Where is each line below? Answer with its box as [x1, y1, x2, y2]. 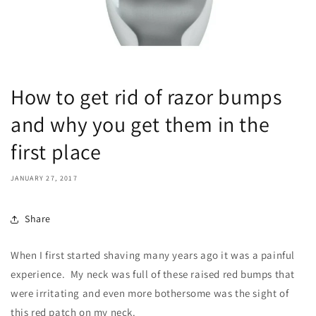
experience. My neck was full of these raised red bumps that [11, 267, 296, 281]
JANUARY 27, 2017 [11, 173, 78, 183]
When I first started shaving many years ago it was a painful [11, 248, 296, 262]
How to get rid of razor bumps [11, 82, 282, 111]
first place [11, 137, 102, 166]
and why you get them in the [11, 109, 270, 138]
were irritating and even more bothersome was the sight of [11, 286, 289, 300]
